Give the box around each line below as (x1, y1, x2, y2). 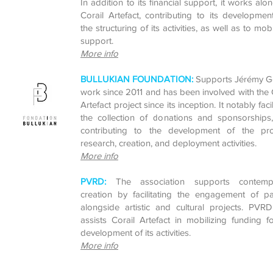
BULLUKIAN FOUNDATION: (80, 74, 193, 84)
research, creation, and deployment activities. (80, 138, 257, 148)
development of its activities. (80, 227, 191, 238)
